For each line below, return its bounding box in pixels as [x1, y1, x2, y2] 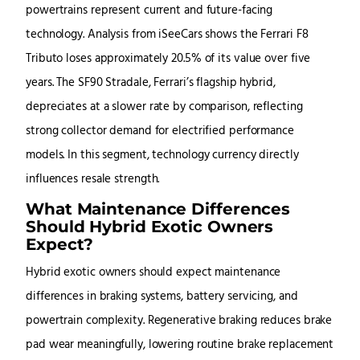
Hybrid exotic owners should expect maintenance [26, 264, 281, 283]
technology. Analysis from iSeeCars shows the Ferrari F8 [26, 26, 309, 45]
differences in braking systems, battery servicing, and [26, 288, 298, 307]
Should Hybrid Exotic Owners [26, 216, 274, 237]
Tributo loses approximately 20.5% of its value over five [26, 50, 311, 69]
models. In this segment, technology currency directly [26, 146, 299, 166]
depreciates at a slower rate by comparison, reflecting [26, 98, 303, 117]
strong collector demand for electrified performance [26, 122, 294, 141]
